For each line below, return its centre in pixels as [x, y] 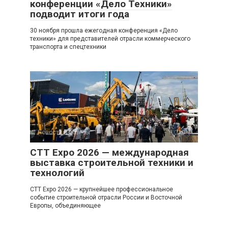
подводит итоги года [80, 14]
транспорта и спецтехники [68, 47]
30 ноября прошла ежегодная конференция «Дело [104, 31]
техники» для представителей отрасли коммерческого [110, 39]
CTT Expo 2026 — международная [109, 153]
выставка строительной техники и [112, 163]
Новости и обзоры [64, 133]
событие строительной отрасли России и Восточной [106, 198]
